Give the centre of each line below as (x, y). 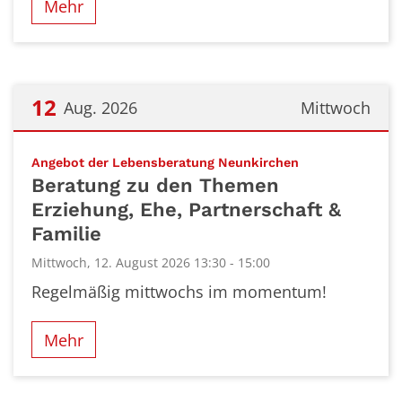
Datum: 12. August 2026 (102, 149)
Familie (66, 234)
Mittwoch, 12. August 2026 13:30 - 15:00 (151, 262)
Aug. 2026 (100, 108)
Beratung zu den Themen (155, 185)
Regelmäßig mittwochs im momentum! (179, 292)
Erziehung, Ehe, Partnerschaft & (186, 210)
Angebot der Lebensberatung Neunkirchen (165, 163)
